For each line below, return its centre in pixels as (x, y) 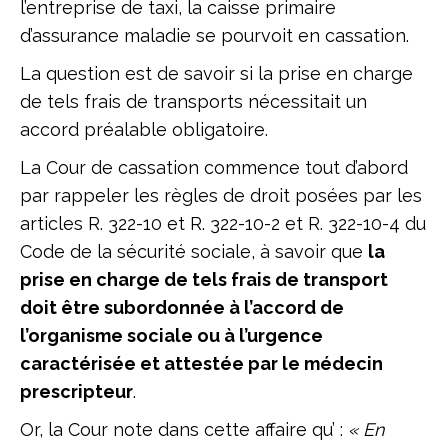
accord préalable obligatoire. (149, 129)
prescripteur (76, 391)
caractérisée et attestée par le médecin (201, 363)
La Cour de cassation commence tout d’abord (214, 167)
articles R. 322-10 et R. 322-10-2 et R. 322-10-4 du (223, 223)
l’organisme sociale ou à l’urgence (171, 335)
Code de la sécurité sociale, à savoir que (194, 251)
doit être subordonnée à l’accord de (182, 307)
